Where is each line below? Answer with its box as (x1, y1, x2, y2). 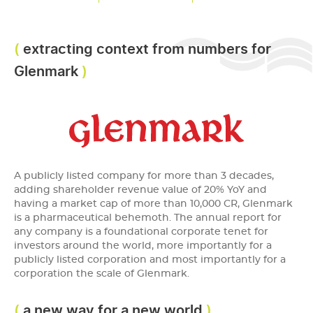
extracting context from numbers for (23, 38, 271, 59)
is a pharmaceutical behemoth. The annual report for (14, 213, 282, 224)
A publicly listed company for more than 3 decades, (14, 171, 274, 182)
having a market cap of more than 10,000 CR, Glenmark (14, 199, 293, 210)
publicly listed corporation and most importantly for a (14, 255, 286, 265)
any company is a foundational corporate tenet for (14, 227, 268, 238)
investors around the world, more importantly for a (14, 241, 272, 252)
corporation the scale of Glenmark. (14, 269, 189, 279)
